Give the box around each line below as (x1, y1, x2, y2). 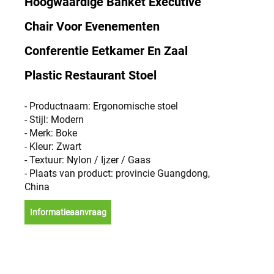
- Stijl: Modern (24, 114, 84, 125)
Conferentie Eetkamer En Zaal (24, 43, 188, 58)
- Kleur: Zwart (24, 141, 81, 152)
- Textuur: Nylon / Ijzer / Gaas (24, 154, 150, 166)
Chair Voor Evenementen (24, 19, 160, 34)
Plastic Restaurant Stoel (24, 68, 157, 83)
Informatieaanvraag (29, 207, 106, 217)
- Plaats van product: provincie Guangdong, (24, 168, 210, 179)
